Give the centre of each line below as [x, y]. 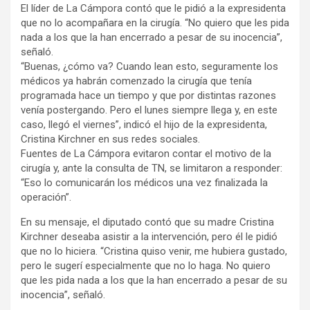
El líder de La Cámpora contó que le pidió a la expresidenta [153, 8]
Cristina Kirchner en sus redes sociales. [110, 139]
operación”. [46, 197]
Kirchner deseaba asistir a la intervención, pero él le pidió [149, 236]
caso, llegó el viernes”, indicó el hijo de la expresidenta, [144, 124]
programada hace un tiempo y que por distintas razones [148, 95]
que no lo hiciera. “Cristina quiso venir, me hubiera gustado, [154, 251]
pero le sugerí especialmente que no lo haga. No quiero [146, 265]
